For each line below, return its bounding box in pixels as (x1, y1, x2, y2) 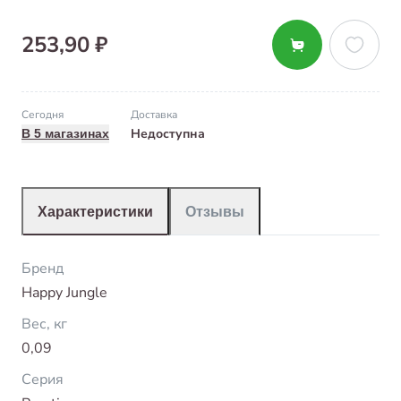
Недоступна (131, 124, 205, 142)
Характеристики (38, 203, 153, 219)
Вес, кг (21, 313, 67, 334)
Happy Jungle (21, 282, 107, 303)
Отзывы (185, 203, 244, 219)
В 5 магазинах (21, 125, 109, 141)
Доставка (131, 107, 177, 122)
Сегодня (21, 107, 64, 122)
